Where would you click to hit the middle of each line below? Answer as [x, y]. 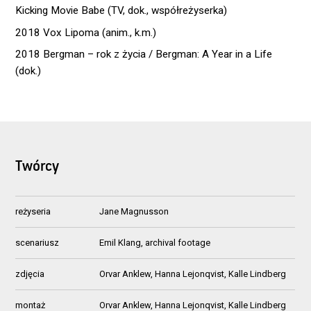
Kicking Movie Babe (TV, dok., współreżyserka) [121, 11]
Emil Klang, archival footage [155, 243]
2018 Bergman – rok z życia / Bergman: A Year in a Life [144, 54]
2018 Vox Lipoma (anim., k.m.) [86, 32]
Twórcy [37, 167]
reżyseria [33, 212]
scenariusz [37, 243]
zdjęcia [30, 274]
